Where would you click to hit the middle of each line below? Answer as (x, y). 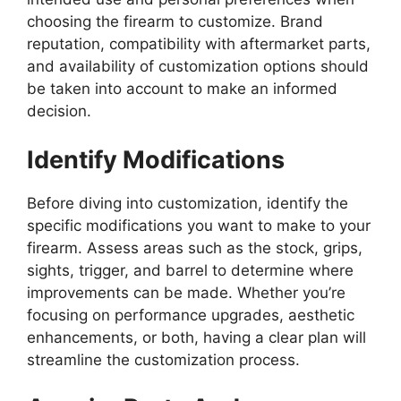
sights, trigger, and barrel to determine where (190, 270)
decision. (64, 111)
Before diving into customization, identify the (188, 203)
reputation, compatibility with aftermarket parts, (199, 44)
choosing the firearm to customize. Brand (175, 22)
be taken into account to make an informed (182, 89)
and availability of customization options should (198, 67)
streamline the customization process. (168, 359)
